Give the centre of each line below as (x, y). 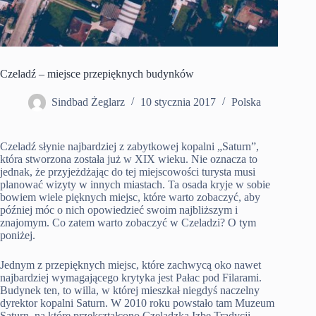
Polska (246, 102)
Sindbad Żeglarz (88, 102)
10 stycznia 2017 (178, 102)
